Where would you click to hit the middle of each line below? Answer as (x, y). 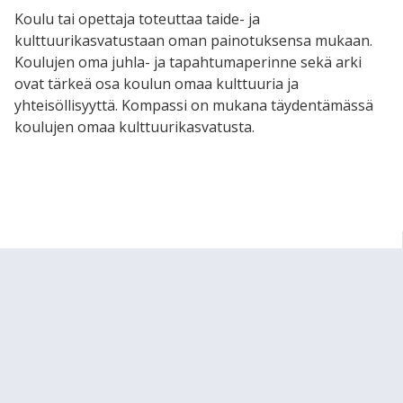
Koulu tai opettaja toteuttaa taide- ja (137, 18)
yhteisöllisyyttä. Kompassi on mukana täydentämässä (194, 105)
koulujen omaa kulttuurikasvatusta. (134, 126)
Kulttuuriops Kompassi (96, 260)
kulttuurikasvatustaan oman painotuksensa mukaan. (193, 40)
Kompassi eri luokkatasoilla (121, 318)
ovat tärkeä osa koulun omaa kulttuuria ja (157, 83)
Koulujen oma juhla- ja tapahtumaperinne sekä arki (188, 62)
